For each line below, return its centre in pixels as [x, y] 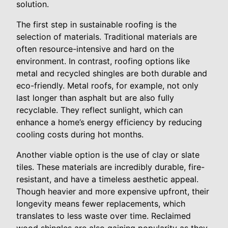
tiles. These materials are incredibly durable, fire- [110, 167]
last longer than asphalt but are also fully [95, 98]
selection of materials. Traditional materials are [107, 37]
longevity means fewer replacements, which [101, 204]
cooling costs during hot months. [80, 135]
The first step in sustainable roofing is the [96, 25]
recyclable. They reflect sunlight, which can [99, 110]
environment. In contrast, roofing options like [103, 61]
